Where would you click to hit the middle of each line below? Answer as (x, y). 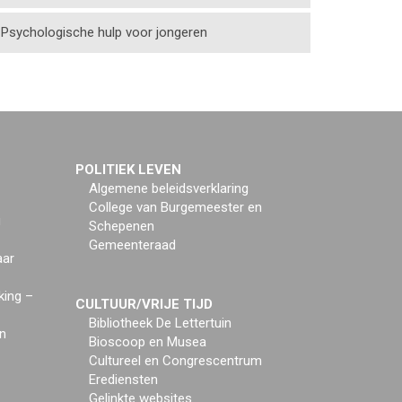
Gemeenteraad (132, 245)
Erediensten (123, 380)
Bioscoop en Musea (147, 342)
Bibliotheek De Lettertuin (160, 323)
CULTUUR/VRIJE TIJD (144, 304)
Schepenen (121, 226)
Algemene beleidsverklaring (168, 188)
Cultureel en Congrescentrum (175, 361)
